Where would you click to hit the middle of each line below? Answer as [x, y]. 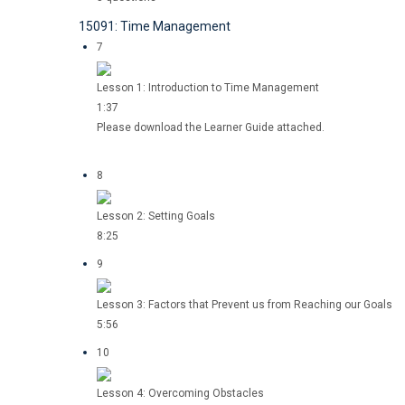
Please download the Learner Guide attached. [211, 127]
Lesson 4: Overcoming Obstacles [180, 393]
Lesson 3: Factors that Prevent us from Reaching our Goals [245, 305]
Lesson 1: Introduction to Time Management [208, 88]
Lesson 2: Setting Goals [156, 216]
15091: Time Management [155, 26]
